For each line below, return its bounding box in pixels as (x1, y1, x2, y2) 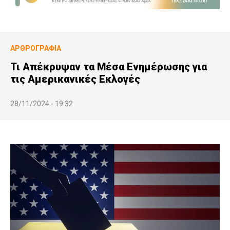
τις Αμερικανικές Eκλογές (10, 72, 140, 85)
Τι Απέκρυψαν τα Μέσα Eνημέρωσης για (10, 60, 207, 73)
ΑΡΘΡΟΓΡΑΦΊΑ (10, 44, 61, 52)
